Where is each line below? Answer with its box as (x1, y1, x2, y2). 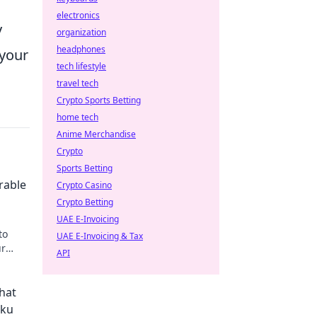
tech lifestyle (57, 60, 106, 72)
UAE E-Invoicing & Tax (57, 230, 143, 242)
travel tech (57, 77, 98, 89)
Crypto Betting (57, 196, 113, 208)
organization (57, 26, 106, 38)
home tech (57, 111, 98, 123)
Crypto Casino (57, 179, 112, 191)
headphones (57, 43, 105, 55)
